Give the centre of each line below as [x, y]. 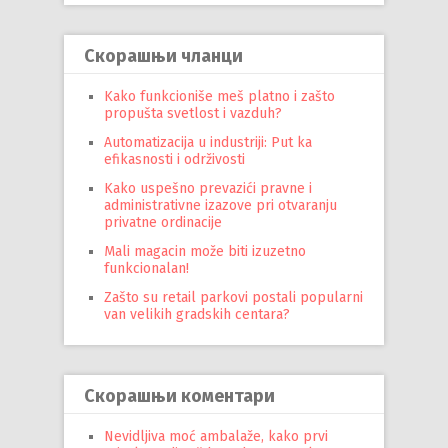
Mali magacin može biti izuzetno [205, 251]
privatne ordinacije [163, 222]
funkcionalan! [146, 268]
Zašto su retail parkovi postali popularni [233, 297]
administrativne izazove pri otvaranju [220, 205]
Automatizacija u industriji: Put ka [208, 142]
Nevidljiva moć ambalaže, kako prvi [216, 436]
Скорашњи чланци [163, 55]
